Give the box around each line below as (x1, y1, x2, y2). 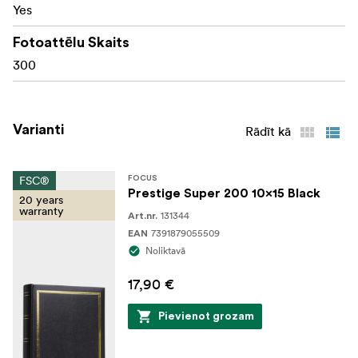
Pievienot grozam (158, 310, 254, 322)
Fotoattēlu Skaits (13, 34, 129, 50)
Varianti (13, 121, 64, 137)
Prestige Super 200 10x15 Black (128, 186, 320, 200)
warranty (19, 203, 64, 218)
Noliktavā (145, 244, 185, 257)
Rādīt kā (245, 122, 291, 139)
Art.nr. (128, 210, 157, 221)
